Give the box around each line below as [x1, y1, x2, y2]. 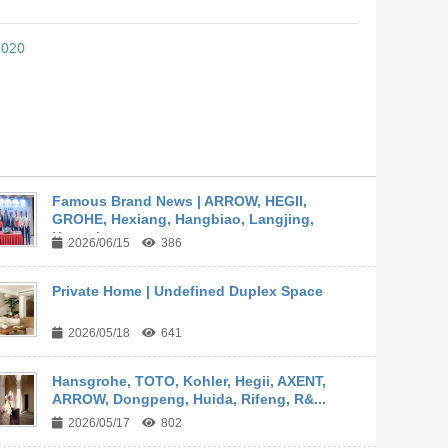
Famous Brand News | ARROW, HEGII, [51, 193, 307, 210]
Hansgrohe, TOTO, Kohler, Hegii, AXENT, [51, 373, 326, 390]
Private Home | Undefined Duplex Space [51, 283, 323, 300]
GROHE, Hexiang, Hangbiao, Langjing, [51, 211, 314, 228]
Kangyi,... [51, 229, 116, 246]
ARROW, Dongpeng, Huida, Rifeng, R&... [51, 391, 326, 408]
